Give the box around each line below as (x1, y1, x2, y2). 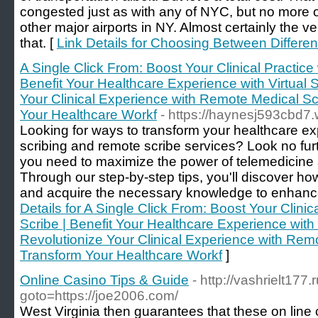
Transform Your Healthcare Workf (20, 248, 222, 263)
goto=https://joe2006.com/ (20, 288, 178, 303)
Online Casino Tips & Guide (20, 273, 189, 287)
